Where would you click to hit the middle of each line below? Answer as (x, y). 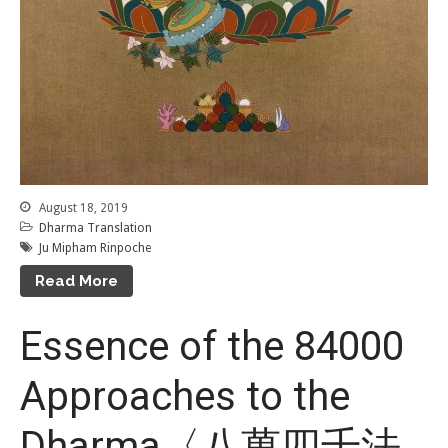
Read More (76, 281)
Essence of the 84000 (212, 346)
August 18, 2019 (82, 208)
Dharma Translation (95, 228)
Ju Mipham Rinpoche (95, 248)
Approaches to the (185, 396)
